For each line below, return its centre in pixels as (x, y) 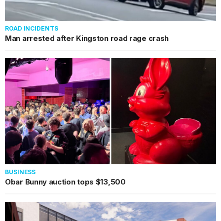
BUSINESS (20, 172)
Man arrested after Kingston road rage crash (87, 38)
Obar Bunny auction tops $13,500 (65, 182)
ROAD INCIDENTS (32, 28)
